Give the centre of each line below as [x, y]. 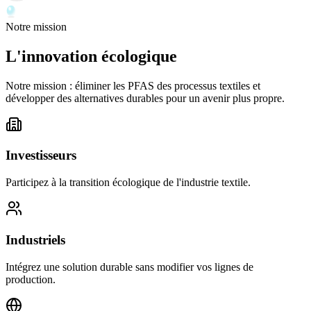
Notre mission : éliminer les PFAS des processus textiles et [133, 85]
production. [31, 279]
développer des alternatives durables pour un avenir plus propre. [145, 98]
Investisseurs [41, 155]
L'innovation [53, 56]
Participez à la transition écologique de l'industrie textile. [128, 183]
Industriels [35, 239]
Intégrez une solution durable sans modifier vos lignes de [129, 267]
